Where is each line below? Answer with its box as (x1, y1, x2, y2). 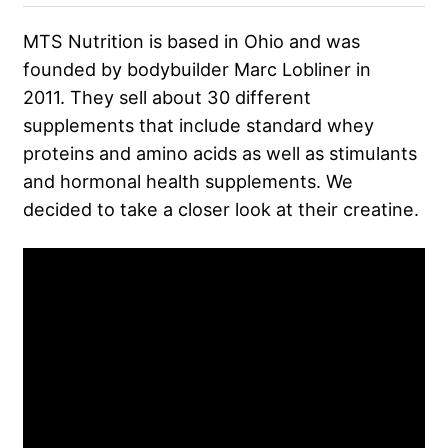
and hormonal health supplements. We (23, 170, 353, 193)
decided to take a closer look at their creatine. (23, 198, 419, 221)
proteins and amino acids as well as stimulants (23, 142, 417, 165)
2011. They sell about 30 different (23, 86, 311, 109)
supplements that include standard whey (23, 114, 374, 137)
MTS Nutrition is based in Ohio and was (23, 30, 360, 53)
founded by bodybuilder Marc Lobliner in (23, 58, 371, 81)
